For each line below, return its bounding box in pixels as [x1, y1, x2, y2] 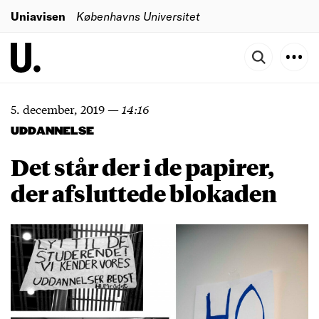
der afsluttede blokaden [11, 178, 277, 208]
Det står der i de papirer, [11, 152, 274, 182]
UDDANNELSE [11, 125, 94, 137]
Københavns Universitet [76, 9, 200, 23]
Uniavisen [11, 9, 66, 23]
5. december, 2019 [11, 100, 105, 117]
